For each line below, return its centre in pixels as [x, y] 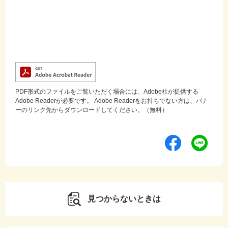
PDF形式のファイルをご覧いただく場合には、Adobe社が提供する [107, 92]
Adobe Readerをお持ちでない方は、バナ [150, 101]
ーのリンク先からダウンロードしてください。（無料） [92, 110]
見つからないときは [124, 199]
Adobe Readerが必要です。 [54, 101]
